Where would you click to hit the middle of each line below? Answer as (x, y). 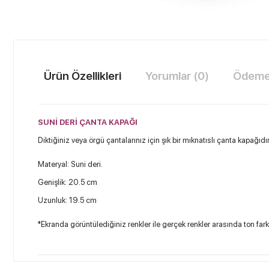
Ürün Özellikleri (83, 76)
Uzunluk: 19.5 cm (67, 200)
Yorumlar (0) (177, 76)
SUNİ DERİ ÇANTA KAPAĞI (88, 122)
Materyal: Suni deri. (70, 164)
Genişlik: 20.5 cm (68, 182)
